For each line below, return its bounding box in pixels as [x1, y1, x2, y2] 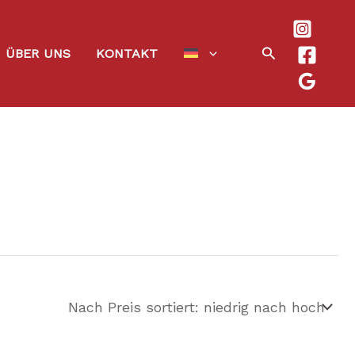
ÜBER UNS [5, 46, 71, 61]
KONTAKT [96, 46, 158, 61]
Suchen [261, 43, 313, 59]
